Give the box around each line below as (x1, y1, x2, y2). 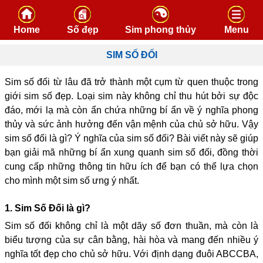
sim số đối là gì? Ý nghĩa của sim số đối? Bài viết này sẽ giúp (5, 133, 258, 143)
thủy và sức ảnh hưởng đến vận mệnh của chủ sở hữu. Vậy (5, 119, 258, 129)
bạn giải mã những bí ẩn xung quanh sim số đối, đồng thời (5, 147, 258, 157)
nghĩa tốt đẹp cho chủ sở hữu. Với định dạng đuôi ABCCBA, (5, 249, 258, 259)
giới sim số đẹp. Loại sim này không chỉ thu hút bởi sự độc (5, 91, 258, 101)
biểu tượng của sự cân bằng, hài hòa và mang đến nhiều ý (5, 235, 258, 245)
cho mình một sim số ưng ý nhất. (5, 176, 139, 186)
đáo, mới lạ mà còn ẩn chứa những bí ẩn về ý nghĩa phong (5, 105, 258, 115)
